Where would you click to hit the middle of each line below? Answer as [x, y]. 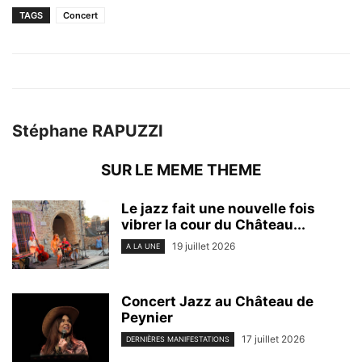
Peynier [147, 318]
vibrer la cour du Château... [213, 225]
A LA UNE [143, 246]
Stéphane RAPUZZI [88, 131]
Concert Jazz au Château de [217, 301]
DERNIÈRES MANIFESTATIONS [178, 339]
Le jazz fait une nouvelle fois [218, 208]
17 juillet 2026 [273, 339]
